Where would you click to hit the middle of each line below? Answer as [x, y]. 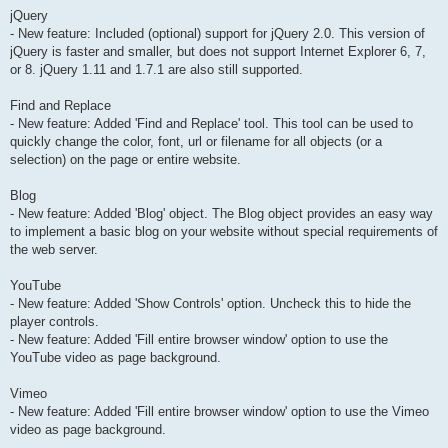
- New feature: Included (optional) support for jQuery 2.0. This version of [217, 34]
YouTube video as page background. [115, 358]
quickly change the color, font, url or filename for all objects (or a [196, 142]
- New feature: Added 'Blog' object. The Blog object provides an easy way [221, 214]
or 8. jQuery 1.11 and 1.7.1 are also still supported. [156, 70]
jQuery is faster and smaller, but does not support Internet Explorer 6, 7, [218, 52]
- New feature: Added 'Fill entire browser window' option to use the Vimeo [219, 412]
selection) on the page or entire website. [125, 160]
